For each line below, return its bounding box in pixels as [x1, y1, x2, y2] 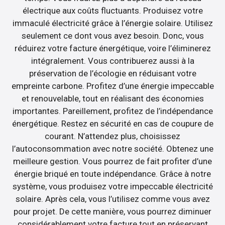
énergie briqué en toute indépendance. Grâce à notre [14, 168, 211, 179]
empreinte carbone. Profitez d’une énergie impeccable [11, 80, 214, 91]
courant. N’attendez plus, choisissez [45, 131, 180, 141]
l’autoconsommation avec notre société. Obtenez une [12, 143, 213, 154]
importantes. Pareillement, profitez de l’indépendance [12, 105, 213, 116]
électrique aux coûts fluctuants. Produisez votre [22, 5, 203, 16]
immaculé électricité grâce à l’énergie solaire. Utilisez [12, 18, 213, 28]
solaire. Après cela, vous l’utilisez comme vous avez [15, 193, 210, 204]
